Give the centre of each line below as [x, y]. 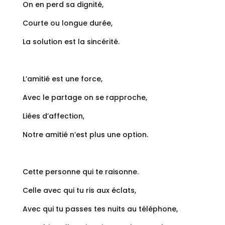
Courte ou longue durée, [67, 23]
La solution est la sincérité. [71, 42]
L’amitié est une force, [62, 79]
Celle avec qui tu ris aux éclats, [79, 191]
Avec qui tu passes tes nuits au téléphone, [100, 209]
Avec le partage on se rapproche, [85, 98]
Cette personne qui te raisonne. [80, 172]
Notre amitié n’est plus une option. [85, 135]
